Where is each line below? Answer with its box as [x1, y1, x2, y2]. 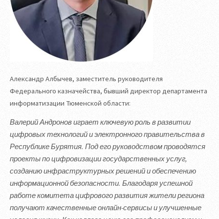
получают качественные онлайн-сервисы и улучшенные [10, 203, 201, 213]
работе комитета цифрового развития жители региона [10, 191, 204, 200]
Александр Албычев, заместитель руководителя [10, 74, 163, 83]
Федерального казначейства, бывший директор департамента [10, 86, 207, 95]
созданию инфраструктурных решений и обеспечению [10, 167, 196, 176]
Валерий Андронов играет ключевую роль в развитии [10, 118, 191, 127]
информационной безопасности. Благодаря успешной [10, 179, 193, 188]
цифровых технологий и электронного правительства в [10, 130, 205, 139]
